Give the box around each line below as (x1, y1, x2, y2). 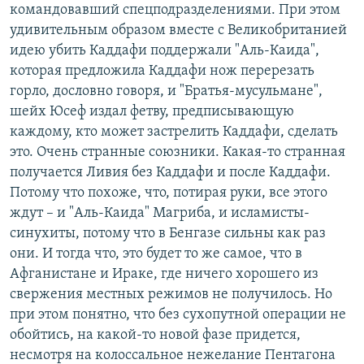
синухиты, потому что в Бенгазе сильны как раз (10, 226, 326, 242)
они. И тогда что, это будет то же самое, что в (10, 246, 302, 262)
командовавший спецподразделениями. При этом (10, 2, 340, 19)
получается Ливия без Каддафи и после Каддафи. (10, 165, 331, 181)
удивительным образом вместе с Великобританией (10, 23, 347, 39)
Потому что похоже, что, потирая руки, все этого (10, 185, 327, 201)
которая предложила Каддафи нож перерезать (10, 63, 314, 80)
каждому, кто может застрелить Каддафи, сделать (10, 124, 338, 141)
